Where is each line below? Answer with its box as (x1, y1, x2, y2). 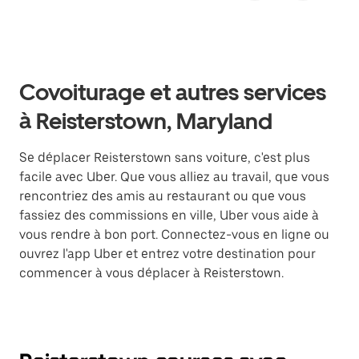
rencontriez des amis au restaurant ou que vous (19, 188, 306, 204)
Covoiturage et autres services (19, 79, 326, 106)
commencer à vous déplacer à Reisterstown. (19, 265, 284, 280)
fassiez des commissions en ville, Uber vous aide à (19, 208, 319, 223)
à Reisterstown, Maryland (19, 107, 272, 135)
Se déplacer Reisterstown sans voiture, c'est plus (19, 150, 310, 165)
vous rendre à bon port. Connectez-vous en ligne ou (19, 227, 329, 242)
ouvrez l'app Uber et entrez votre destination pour (19, 246, 316, 261)
